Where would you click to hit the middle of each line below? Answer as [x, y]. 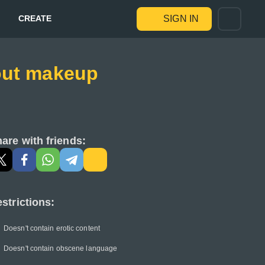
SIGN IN [181, 19]
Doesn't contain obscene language [61, 248]
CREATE [35, 18]
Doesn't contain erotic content [52, 228]
